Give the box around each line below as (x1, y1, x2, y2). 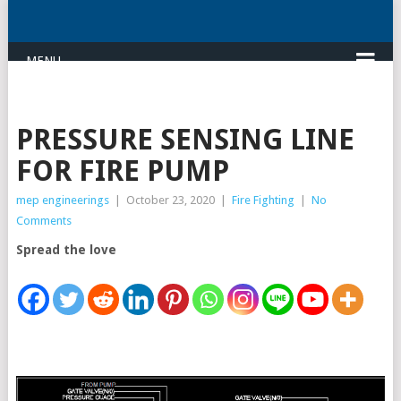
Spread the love (15, 243, 116, 257)
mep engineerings (15, 193, 109, 207)
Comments (15, 214, 72, 227)
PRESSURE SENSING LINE (15, 123, 354, 157)
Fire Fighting (231, 193, 294, 207)
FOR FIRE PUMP (15, 154, 229, 188)
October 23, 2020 (125, 193, 215, 207)
